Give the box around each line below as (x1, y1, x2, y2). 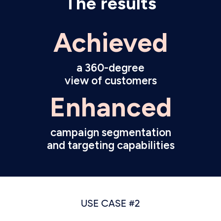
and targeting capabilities (46, 138, 175, 152)
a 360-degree (76, 61, 145, 74)
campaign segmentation (50, 125, 171, 139)
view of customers (64, 74, 157, 87)
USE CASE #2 (81, 198, 140, 209)
